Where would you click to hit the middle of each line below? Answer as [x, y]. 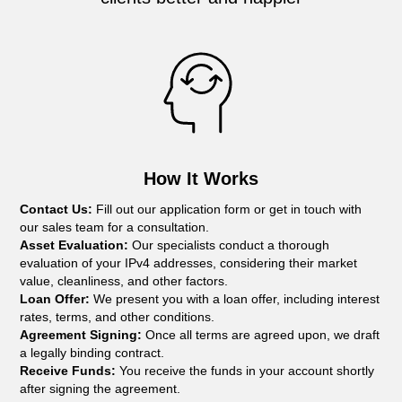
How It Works [201, 179]
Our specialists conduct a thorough [229, 245]
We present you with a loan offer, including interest [235, 299]
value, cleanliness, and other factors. [124, 281]
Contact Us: [57, 209]
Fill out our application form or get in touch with [227, 209]
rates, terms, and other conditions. [118, 317]
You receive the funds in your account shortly [245, 371]
